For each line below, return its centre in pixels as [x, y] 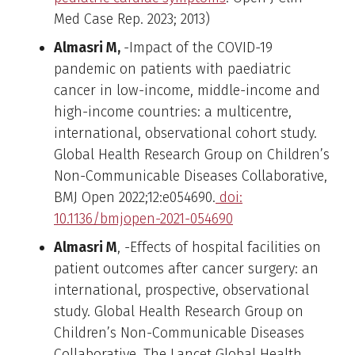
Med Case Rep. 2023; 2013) [132, 19]
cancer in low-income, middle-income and [187, 90]
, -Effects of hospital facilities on [219, 247]
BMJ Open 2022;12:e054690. [135, 197]
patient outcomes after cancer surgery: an [186, 268]
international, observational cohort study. [185, 133]
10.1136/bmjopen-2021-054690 [143, 218]
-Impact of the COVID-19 [198, 47]
